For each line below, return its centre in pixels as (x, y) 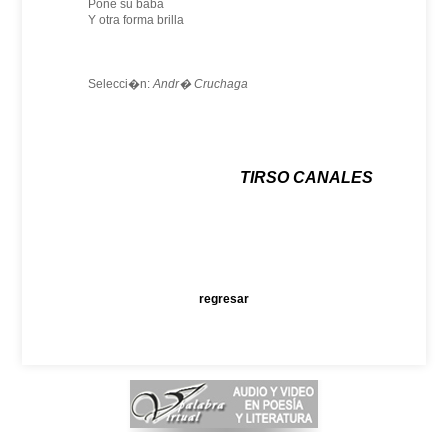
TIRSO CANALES (306, 177)
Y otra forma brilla (135, 20)
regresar (224, 299)
